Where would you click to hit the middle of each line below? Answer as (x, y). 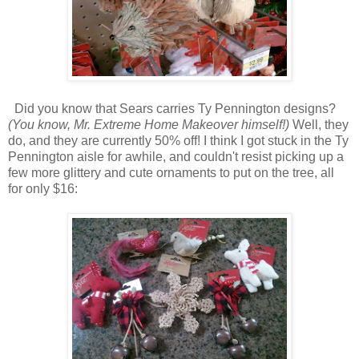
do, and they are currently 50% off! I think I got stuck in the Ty (178, 141)
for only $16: (43, 189)
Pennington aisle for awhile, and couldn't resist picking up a (176, 157)
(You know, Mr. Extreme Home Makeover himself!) (149, 125)
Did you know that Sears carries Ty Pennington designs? (172, 109)
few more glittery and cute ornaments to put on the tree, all (171, 173)
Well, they (319, 125)
